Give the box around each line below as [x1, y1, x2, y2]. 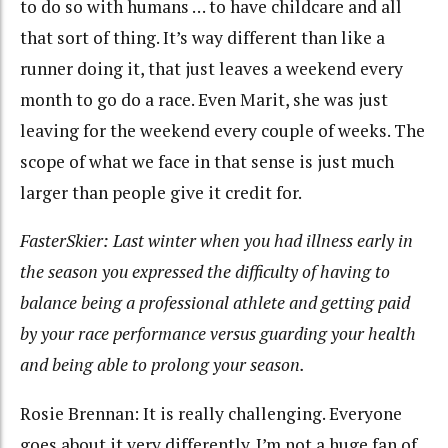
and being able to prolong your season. [20, 353, 305, 377]
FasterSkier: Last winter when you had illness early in [20, 229, 413, 253]
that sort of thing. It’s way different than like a [20, 25, 385, 49]
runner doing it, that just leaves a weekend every [20, 56, 403, 80]
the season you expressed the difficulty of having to [20, 260, 390, 284]
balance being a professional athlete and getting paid [20, 291, 410, 315]
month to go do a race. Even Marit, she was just [20, 87, 388, 111]
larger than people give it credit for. [20, 180, 302, 204]
